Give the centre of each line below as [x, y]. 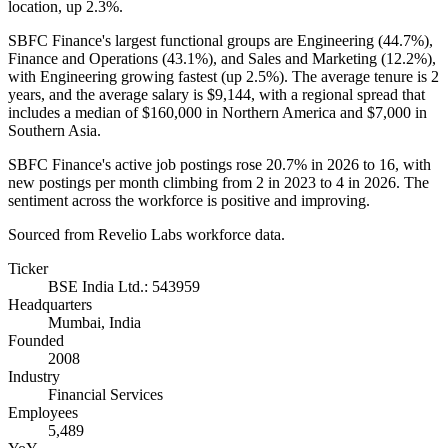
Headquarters [50, 304]
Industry [34, 376]
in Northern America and [284, 112]
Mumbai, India [94, 322]
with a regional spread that [340, 94]
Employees [43, 412]
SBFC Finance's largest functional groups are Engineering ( [195, 40]
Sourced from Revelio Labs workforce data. [146, 234]
